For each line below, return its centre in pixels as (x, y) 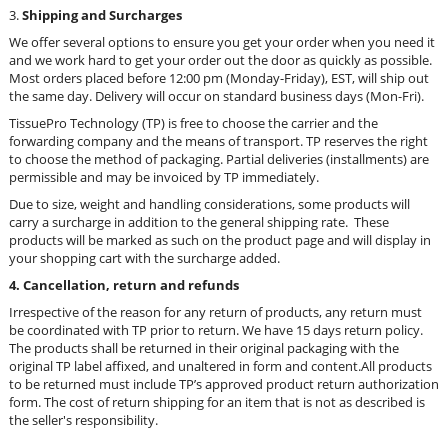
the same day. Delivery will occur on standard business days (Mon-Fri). (216, 96)
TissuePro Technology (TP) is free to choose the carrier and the (193, 123)
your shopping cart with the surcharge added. (144, 258)
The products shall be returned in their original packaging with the (204, 348)
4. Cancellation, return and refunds (124, 285)
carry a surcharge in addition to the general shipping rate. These (199, 222)
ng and (85, 15)
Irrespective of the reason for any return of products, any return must (215, 312)
